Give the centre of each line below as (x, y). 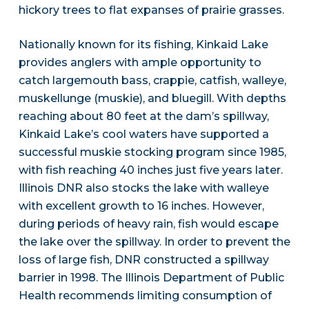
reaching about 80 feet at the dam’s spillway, (143, 117)
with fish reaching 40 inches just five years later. (150, 170)
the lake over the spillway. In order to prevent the (154, 242)
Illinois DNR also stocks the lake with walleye (143, 188)
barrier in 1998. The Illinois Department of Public (151, 278)
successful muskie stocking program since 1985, (152, 152)
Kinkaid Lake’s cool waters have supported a (143, 134)
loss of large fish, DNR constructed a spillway (143, 260)
